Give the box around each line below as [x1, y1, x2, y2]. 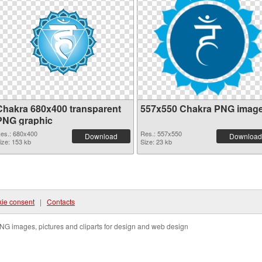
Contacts [47, 196, 75, 206]
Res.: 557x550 [140, 129, 182, 138]
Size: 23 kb [140, 137, 172, 146]
